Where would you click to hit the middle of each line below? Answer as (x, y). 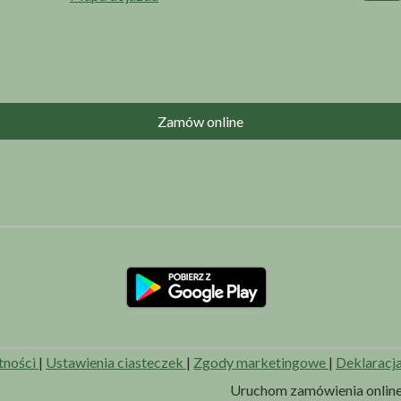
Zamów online (200, 122)
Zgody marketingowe (261, 363)
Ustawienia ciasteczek (116, 363)
